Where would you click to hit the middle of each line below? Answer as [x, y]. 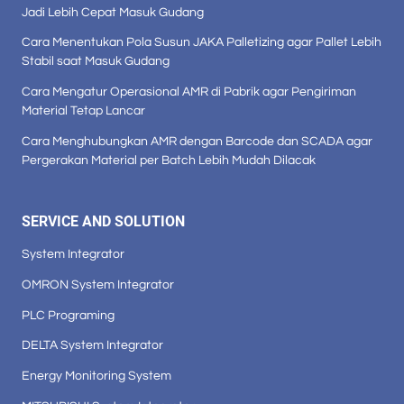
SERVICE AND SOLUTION [103, 221]
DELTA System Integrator [92, 345]
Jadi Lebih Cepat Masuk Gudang [113, 12]
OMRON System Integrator [98, 284]
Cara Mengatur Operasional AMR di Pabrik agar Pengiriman [189, 92]
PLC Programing [68, 315]
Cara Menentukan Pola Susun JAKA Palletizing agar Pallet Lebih [202, 42]
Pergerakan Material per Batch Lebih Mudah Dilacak [169, 160]
